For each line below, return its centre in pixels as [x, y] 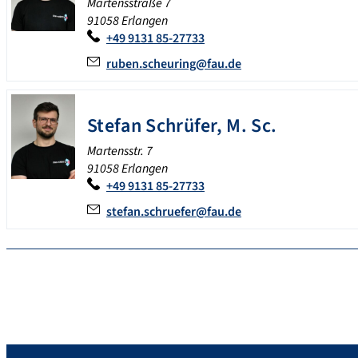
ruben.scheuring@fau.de [174, 64]
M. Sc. [252, 126]
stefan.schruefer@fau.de [174, 212]
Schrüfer [181, 126]
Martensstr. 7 [120, 151]
